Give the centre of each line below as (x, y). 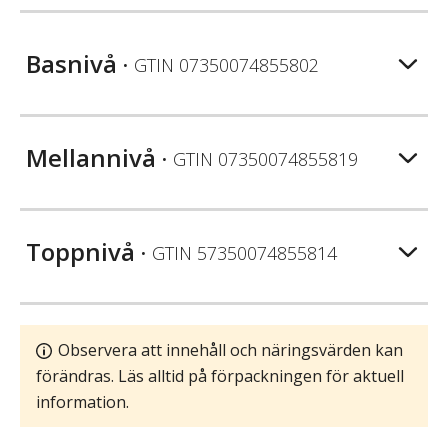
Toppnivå (80, 251)
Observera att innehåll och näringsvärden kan (230, 349)
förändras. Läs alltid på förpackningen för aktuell (220, 375)
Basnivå (71, 63)
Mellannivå (91, 157)
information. (82, 401)
